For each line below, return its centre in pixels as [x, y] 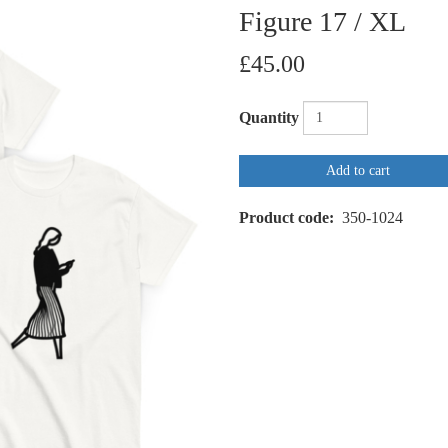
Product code [284, 218]
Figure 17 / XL [322, 22]
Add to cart [357, 171]
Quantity [269, 118]
